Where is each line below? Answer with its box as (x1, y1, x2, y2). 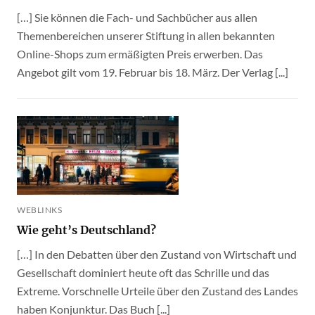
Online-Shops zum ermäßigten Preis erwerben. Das (17, 47, 263, 61)
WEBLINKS (17, 204, 62, 215)
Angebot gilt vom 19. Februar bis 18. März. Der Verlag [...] (17, 65, 288, 79)
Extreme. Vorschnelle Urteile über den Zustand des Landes (17, 283, 298, 297)
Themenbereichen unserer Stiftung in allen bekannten (17, 29, 275, 43)
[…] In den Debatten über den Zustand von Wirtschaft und (17, 247, 297, 261)
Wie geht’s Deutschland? (17, 222, 156, 237)
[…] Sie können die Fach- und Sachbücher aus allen (17, 11, 257, 25)
